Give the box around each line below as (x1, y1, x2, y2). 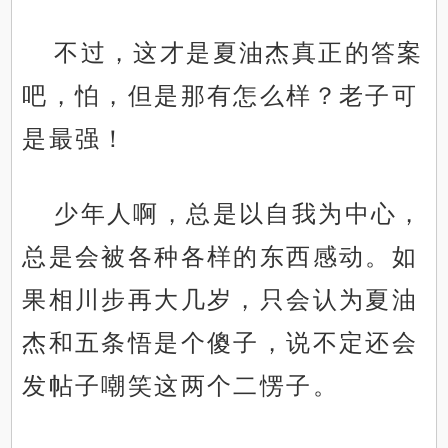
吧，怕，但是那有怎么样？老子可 (22, 82, 419, 110)
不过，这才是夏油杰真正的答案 (54, 39, 424, 67)
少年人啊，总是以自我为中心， (54, 200, 424, 228)
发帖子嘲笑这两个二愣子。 (22, 372, 340, 400)
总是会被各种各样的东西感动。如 (22, 243, 419, 271)
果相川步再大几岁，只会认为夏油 (22, 286, 419, 314)
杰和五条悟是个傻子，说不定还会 (22, 329, 419, 357)
